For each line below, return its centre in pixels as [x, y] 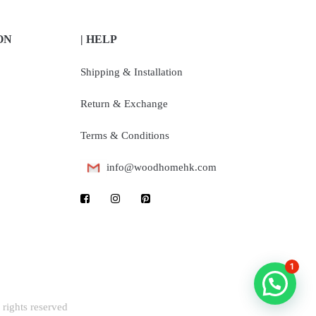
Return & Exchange [124, 103]
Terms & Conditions [125, 135]
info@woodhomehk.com [162, 167]
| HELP [99, 39]
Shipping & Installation [132, 72]
